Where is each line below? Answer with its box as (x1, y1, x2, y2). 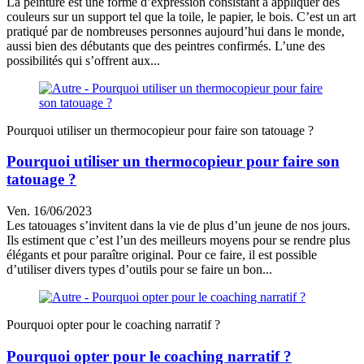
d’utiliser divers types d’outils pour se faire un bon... (6, 262, 272, 277)
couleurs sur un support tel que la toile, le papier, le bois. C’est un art (6, 9, 356, 24)
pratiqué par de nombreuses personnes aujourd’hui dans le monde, (6, 24, 344, 38)
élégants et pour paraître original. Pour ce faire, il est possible (6, 248, 317, 262)
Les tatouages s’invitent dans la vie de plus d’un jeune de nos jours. (6, 219, 350, 233)
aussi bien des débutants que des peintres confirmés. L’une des (6, 38, 325, 53)
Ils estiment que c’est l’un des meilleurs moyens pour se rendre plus (6, 233, 350, 248)
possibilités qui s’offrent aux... (6, 53, 160, 67)
